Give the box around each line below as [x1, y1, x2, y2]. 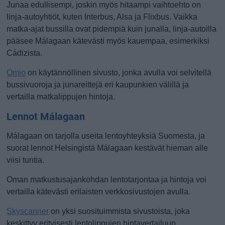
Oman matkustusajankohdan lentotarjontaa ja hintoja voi [7, 175, 207, 184]
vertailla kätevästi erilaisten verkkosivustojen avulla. [7, 187, 191, 196]
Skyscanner [7, 207, 49, 215]
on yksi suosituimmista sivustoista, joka [49, 207, 190, 215]
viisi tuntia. [7, 156, 45, 164]
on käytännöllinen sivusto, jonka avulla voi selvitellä [26, 68, 212, 77]
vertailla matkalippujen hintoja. [7, 92, 116, 101]
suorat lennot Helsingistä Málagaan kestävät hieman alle [7, 144, 208, 152]
